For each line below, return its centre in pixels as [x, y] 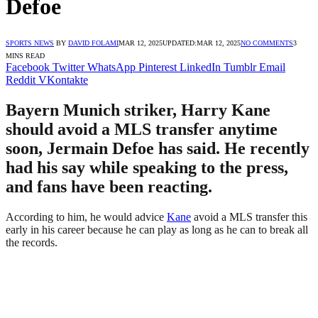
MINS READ [25, 55]
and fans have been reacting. [109, 186]
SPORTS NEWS [30, 43]
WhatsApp [111, 67]
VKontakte [63, 79]
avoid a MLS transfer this [249, 216]
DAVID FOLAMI [93, 43]
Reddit [21, 79]
